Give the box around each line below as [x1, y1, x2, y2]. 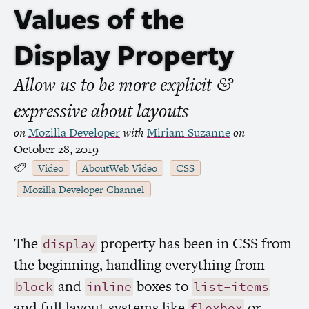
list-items [193, 278, 270, 297]
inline [86, 278, 132, 297]
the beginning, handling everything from [14, 255, 265, 275]
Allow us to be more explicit [14, 71, 216, 97]
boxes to [133, 276, 192, 297]
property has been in [97, 233, 233, 254]
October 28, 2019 [14, 140, 99, 157]
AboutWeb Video [82, 160, 158, 175]
